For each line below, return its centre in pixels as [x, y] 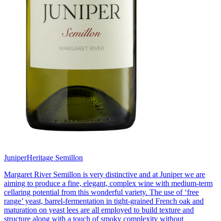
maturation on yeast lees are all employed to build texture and [99, 210]
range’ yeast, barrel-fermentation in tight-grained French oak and [104, 201]
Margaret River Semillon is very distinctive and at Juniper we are [105, 175]
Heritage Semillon [55, 158]
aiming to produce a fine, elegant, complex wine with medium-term [108, 184]
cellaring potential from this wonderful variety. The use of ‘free [101, 192]
